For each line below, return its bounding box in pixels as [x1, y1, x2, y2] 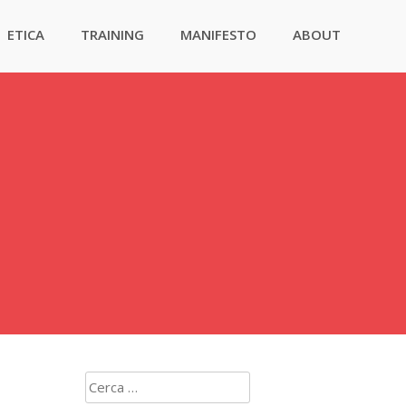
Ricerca [83, 373, 130, 391]
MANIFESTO [180, 25, 256, 43]
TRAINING [81, 25, 144, 43]
